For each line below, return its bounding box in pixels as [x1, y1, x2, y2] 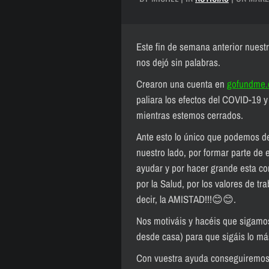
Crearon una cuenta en [136, 77, 227, 91]
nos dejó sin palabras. [136, 55, 220, 69]
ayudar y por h [136, 161, 192, 175]
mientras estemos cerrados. [136, 108, 243, 122]
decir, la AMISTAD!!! [136, 192, 212, 206]
